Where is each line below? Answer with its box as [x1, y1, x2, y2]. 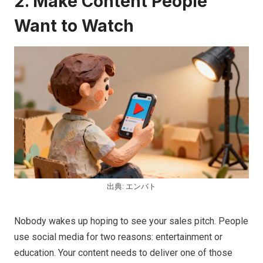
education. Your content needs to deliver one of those [14, 247, 232, 258]
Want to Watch [14, 15, 134, 36]
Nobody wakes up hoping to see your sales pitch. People [14, 215, 248, 227]
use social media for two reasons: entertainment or [14, 231, 222, 242]
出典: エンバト [107, 181, 156, 191]
